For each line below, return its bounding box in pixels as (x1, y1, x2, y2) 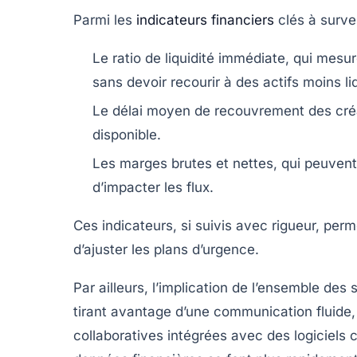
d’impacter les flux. (92, 179, 214, 196)
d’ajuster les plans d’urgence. (73, 241, 259, 258)
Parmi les (73, 12, 136, 29)
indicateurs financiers (136, 12, 274, 29)
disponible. (92, 127, 161, 143)
